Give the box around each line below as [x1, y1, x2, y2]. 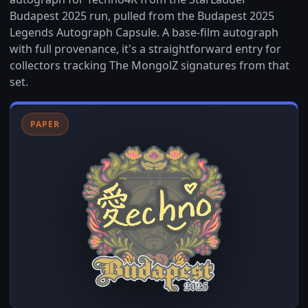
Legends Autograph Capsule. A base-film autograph [10, 25, 278, 40]
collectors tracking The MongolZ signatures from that [10, 58, 289, 73]
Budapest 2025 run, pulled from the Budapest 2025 [10, 8, 274, 23]
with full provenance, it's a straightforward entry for [10, 41, 281, 56]
